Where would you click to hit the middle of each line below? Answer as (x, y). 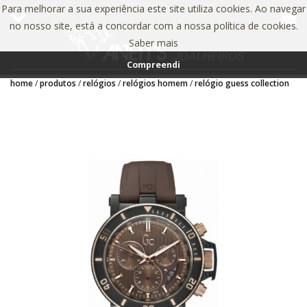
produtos (58, 83)
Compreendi (153, 65)
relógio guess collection (242, 83)
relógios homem (155, 83)
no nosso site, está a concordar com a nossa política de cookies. (153, 26)
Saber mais (153, 43)
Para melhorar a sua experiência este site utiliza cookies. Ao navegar (153, 9)
